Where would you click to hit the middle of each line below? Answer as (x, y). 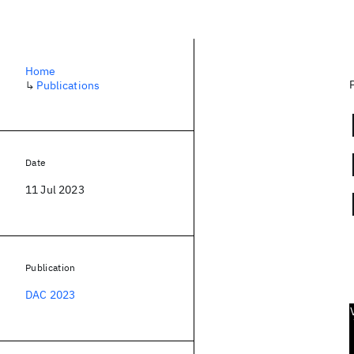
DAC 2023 (51, 295)
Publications (68, 85)
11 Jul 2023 (55, 190)
